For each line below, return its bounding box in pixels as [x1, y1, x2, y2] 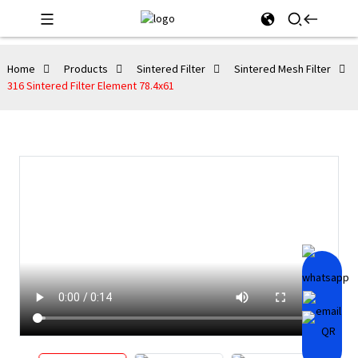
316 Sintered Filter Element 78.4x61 [6, 78, 174, 93]
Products [63, 62, 108, 76]
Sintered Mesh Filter [233, 62, 331, 76]
